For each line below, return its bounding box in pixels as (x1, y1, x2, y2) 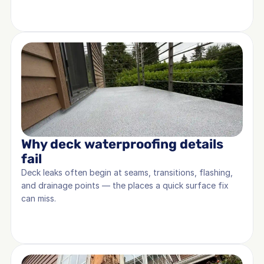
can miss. (21, 193, 56, 203)
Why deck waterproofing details (21, 136, 223, 152)
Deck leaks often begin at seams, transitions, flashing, (21, 167, 233, 177)
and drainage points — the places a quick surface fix (21, 180, 229, 190)
